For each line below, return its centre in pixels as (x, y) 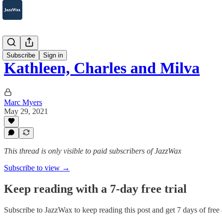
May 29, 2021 (26, 111)
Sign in (53, 55)
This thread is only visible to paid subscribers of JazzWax (93, 151)
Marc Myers (23, 102)
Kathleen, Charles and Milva (102, 68)
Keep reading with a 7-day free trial (95, 189)
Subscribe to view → (37, 168)
